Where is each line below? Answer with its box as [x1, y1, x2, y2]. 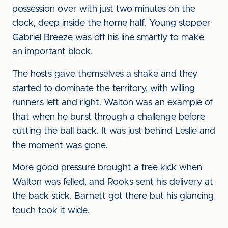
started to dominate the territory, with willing [12, 84, 195, 93]
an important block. [12, 47, 93, 56]
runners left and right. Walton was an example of [12, 98, 213, 107]
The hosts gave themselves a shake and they [12, 70, 197, 79]
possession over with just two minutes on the [12, 5, 195, 14]
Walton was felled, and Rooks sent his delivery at [12, 178, 213, 187]
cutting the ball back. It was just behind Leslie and [12, 127, 215, 136]
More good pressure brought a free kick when [12, 163, 202, 173]
